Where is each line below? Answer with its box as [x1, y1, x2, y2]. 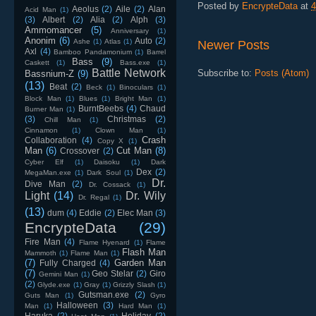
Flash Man [121, 246, 166, 257]
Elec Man [116, 207, 153, 217]
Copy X [97, 136, 124, 145]
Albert [42, 14, 66, 24]
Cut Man [116, 145, 152, 156]
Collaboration [25, 135, 77, 145]
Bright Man [114, 94, 153, 102]
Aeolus [71, 4, 99, 13]
